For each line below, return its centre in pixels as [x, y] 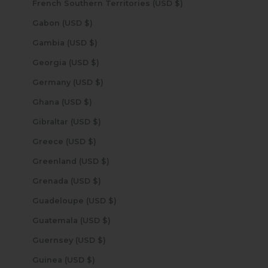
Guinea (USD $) [91, 260]
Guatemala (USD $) [106, 220]
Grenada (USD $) [97, 181]
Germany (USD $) [99, 82]
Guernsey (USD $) [101, 240]
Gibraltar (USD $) [97, 121]
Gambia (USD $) [93, 42]
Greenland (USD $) [105, 161]
